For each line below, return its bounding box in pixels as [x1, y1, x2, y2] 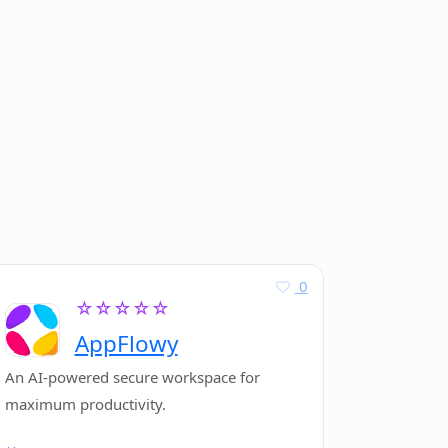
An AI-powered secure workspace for [4, 367, 260, 388]
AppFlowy [74, 327, 178, 359]
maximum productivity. [4, 394, 166, 415]
